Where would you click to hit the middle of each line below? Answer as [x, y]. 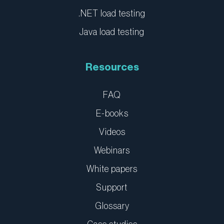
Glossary [112, 206]
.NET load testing [112, 13]
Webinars [112, 150]
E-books [112, 113]
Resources [112, 67]
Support [112, 187]
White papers [112, 169]
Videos [112, 132]
